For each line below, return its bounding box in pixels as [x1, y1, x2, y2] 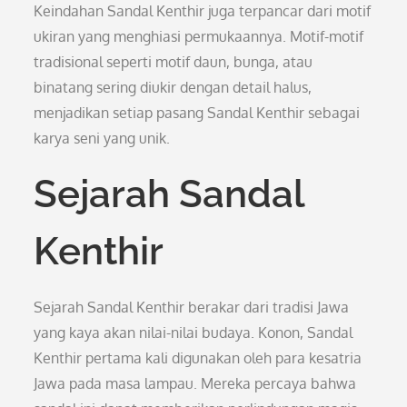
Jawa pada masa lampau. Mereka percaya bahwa [34, 374, 357, 392]
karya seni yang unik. [34, 129, 171, 147]
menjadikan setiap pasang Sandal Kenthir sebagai [34, 104, 361, 122]
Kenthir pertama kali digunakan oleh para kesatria [34, 349, 362, 367]
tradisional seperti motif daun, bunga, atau [34, 53, 313, 71]
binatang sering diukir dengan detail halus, [34, 78, 313, 96]
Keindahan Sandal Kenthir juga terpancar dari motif [34, 2, 372, 20]
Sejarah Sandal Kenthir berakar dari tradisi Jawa [34, 298, 350, 316]
